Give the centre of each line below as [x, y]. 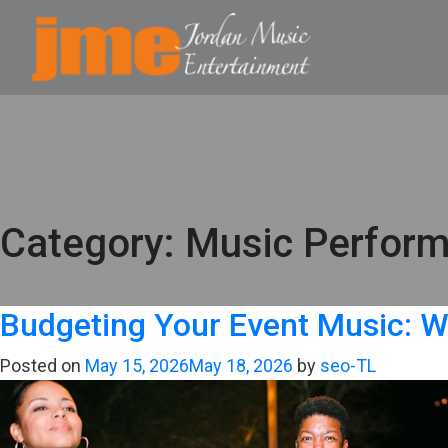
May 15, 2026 [137, 365]
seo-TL [348, 365]
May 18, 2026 [241, 365]
